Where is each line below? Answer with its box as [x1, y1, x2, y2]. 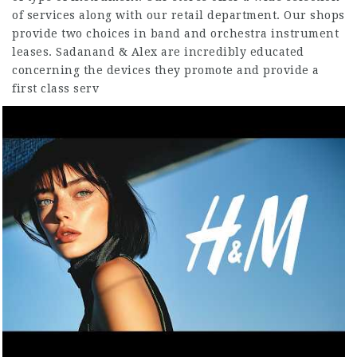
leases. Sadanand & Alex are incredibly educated [12, 45, 304, 58]
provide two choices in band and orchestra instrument [12, 27, 339, 40]
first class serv [12, 82, 99, 95]
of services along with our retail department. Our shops [12, 9, 345, 22]
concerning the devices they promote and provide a [12, 64, 320, 76]
